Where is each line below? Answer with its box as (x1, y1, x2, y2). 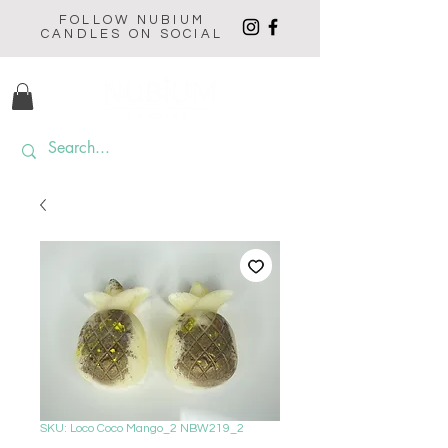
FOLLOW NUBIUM (58, 13, 206, 27)
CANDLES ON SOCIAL (40, 27, 224, 41)
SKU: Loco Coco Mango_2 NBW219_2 (40, 422, 244, 436)
